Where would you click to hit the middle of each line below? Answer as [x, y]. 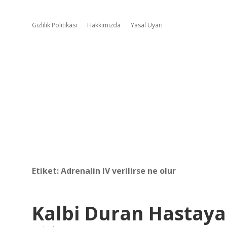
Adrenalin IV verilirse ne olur [118, 171]
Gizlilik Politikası [54, 25]
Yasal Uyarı [147, 25]
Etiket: [46, 171]
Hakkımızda [104, 25]
